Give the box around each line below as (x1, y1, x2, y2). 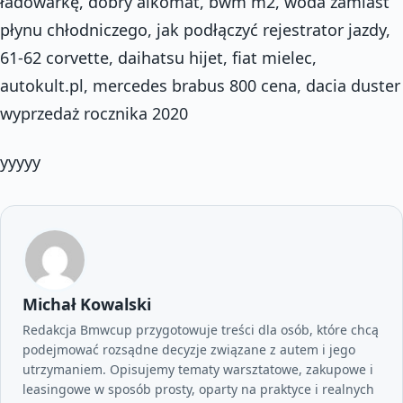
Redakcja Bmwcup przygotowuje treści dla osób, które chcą (22, 320, 379, 338)
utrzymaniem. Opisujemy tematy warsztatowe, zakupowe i (22, 360, 373, 378)
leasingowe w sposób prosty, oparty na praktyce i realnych (22, 380, 374, 398)
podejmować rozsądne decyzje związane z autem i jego (22, 340, 355, 358)
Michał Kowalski (22, 292, 151, 315)
